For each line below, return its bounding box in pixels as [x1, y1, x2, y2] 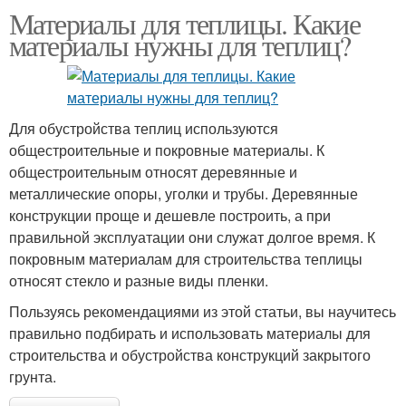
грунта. [9, 366, 56, 387]
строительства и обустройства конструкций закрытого [9, 344, 371, 365]
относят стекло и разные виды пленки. [9, 270, 268, 291]
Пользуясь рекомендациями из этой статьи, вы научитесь [9, 301, 396, 322]
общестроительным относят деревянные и [9, 161, 297, 182]
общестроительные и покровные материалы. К [9, 140, 324, 160]
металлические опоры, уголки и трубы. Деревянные [9, 183, 358, 204]
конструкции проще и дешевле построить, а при [9, 205, 331, 226]
